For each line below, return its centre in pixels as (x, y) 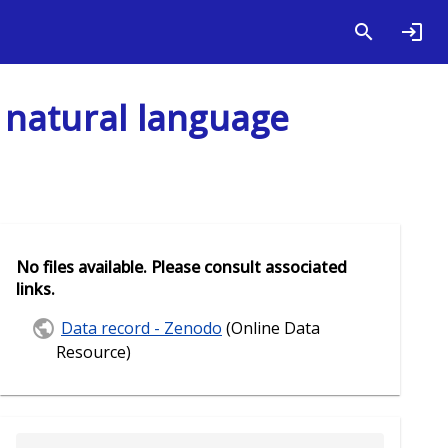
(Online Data (271, 327)
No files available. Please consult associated (181, 267)
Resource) (93, 352)
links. (35, 289)
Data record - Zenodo (141, 327)
